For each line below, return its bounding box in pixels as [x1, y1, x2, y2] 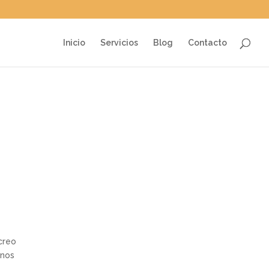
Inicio [63, 38, 85, 47]
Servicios [100, 38, 138, 47]
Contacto [188, 38, 227, 47]
